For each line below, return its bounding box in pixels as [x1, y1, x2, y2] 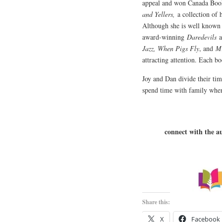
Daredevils [187, 32, 217, 42]
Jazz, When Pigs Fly [142, 44, 199, 53]
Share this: [142, 198, 170, 206]
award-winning [142, 32, 187, 42]
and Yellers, [142, 9, 175, 19]
